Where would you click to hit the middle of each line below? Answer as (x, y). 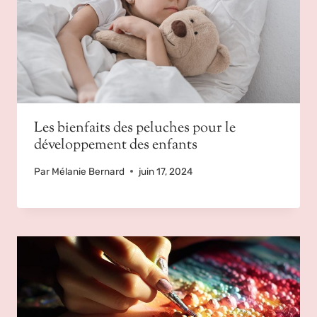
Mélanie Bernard (88, 171)
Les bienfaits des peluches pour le (135, 129)
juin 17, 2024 (166, 171)
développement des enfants (116, 146)
